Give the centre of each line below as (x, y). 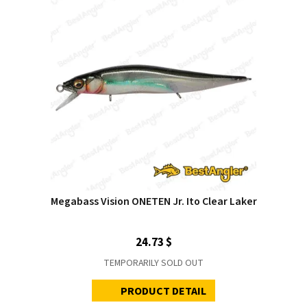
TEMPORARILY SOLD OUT (153, 263)
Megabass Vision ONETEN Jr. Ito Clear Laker (153, 201)
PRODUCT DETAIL (164, 291)
